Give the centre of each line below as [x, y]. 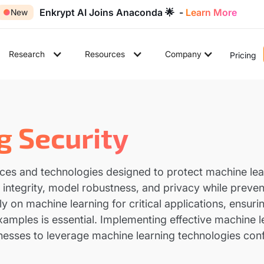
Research [27, 54]
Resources [105, 54]
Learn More [212, 12]
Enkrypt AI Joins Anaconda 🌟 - [113, 12]
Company [183, 54]
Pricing [242, 55]
